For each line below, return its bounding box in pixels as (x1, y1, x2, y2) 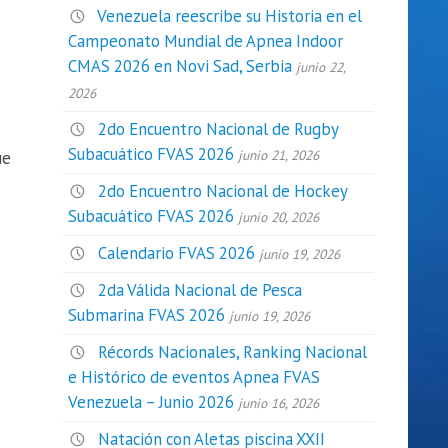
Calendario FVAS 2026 (98, 242, 256, 265)
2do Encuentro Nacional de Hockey (98, 180, 348, 203)
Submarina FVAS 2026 (68, 304, 226, 327)
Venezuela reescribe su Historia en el (97, 4, 363, 27)
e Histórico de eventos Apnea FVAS (68, 366, 321, 389)
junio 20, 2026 (238, 208, 320, 227)
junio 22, (296, 57, 346, 76)
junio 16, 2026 (238, 394, 320, 413)
